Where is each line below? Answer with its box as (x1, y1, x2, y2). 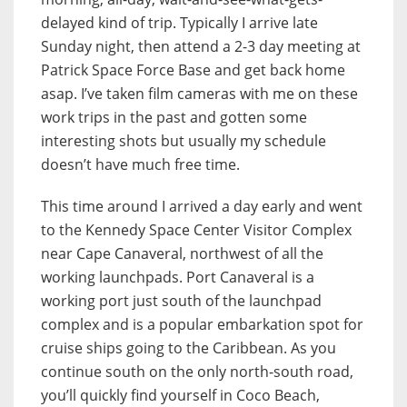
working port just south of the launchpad (41, 291, 322, 312)
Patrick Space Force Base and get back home (41, 60, 345, 81)
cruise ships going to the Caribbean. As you (41, 338, 336, 359)
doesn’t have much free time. (41, 154, 240, 175)
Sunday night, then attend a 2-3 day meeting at (41, 36, 361, 57)
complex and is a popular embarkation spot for (41, 314, 363, 335)
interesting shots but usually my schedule (41, 131, 326, 152)
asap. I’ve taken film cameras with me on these (41, 84, 358, 104)
